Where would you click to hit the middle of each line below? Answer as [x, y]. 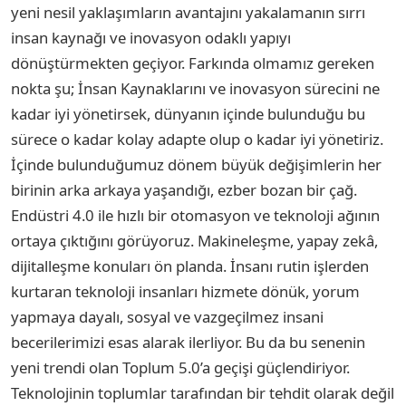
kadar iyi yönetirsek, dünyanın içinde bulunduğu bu [188, 113]
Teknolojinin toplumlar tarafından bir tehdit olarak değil [203, 392]
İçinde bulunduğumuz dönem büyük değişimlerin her [196, 164]
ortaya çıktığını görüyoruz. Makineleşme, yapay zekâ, [194, 240]
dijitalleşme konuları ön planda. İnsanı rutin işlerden [190, 266]
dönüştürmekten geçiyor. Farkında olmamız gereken [193, 63]
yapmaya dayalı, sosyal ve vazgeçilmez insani [167, 316]
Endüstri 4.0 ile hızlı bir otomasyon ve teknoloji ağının [195, 215]
